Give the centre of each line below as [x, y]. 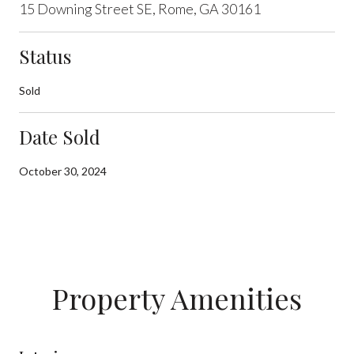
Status [45, 56]
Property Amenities [177, 298]
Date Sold [60, 136]
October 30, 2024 [63, 171]
